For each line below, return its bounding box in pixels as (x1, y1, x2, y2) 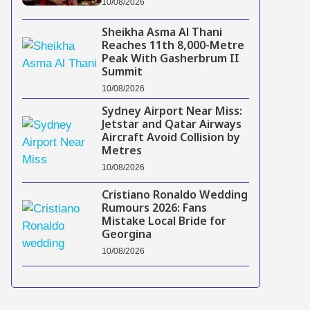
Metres (101, 145, 142, 160)
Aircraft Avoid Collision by (101, 131, 240, 147)
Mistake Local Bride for (101, 215, 226, 230)
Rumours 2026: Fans (101, 202, 207, 217)
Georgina (101, 228, 152, 244)
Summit (101, 66, 143, 81)
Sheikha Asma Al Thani (101, 26, 222, 42)
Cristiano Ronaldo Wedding (101, 189, 248, 204)
